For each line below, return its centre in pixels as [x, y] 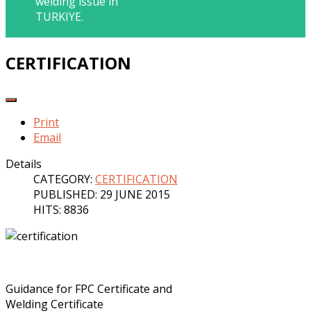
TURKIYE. [59, 17]
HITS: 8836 [61, 209]
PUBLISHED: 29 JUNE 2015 [102, 194]
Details [24, 163]
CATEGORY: [64, 179]
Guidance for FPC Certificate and [89, 288]
